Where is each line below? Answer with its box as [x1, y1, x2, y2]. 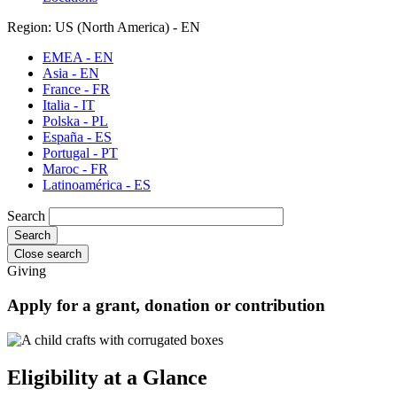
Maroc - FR [43, 161, 108, 177]
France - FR [43, 82, 110, 97]
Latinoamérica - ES [43, 177, 151, 193]
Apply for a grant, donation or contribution [7, 295, 325, 315]
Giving [7, 263, 46, 279]
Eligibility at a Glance [7, 365, 207, 389]
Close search [14, 247, 82, 261]
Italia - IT [43, 97, 95, 113]
